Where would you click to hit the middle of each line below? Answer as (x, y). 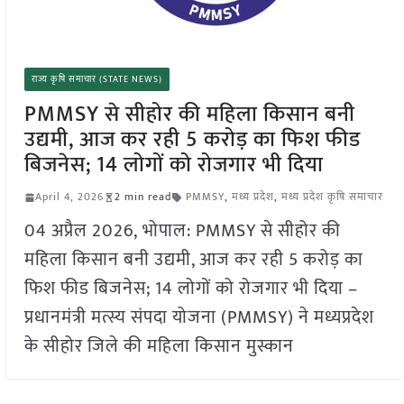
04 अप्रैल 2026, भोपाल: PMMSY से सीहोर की (182, 231)
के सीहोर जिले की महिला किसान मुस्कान (159, 347)
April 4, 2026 (69, 197)
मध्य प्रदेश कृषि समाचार (332, 197)
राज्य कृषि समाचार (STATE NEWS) (96, 80)
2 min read (142, 197)
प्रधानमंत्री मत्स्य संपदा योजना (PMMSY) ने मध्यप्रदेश (199, 318)
